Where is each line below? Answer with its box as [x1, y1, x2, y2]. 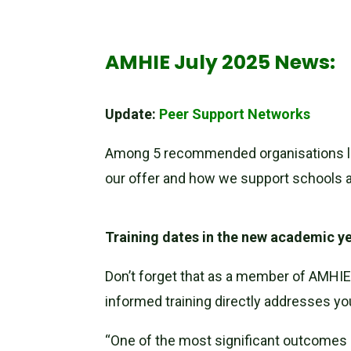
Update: [105, 106, 160, 123]
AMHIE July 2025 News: [105, 49, 336, 77]
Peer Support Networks [159, 106, 311, 123]
